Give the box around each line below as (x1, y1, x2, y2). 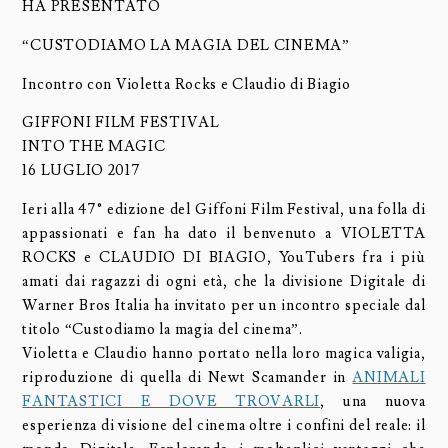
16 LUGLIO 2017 (22, 161, 141, 181)
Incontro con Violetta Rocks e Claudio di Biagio (22, 74, 351, 94)
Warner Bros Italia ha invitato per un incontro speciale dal (22, 295, 426, 315)
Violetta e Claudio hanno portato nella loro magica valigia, (22, 343, 426, 363)
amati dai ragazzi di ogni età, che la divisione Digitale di (22, 271, 426, 291)
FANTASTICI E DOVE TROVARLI (22, 391, 321, 411)
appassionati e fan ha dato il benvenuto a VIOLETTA (22, 223, 426, 243)
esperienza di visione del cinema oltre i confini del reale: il (22, 415, 426, 435)
